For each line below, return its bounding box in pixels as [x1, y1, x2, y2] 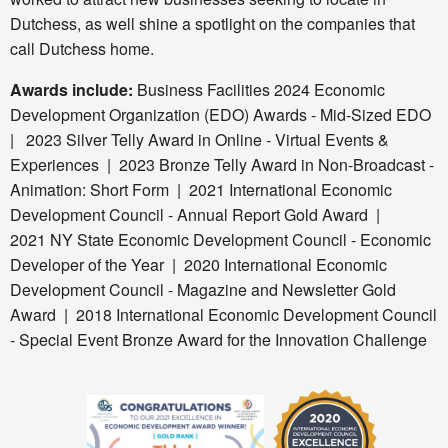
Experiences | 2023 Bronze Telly [10, 153, 247, 177]
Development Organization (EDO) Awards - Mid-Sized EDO [10, 103, 435, 127]
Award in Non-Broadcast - [251, 153, 434, 177]
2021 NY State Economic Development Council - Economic [10, 228, 431, 252]
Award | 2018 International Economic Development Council [10, 303, 437, 327]
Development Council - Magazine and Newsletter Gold [10, 278, 396, 302]
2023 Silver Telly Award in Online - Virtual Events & [26, 128, 389, 152]
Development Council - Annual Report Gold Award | [10, 203, 384, 227]
